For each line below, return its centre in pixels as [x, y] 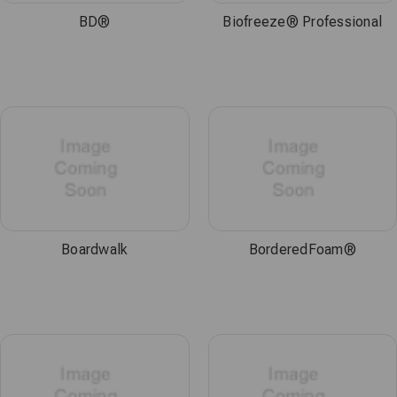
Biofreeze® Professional [303, 22]
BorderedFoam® [302, 249]
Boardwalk [95, 249]
